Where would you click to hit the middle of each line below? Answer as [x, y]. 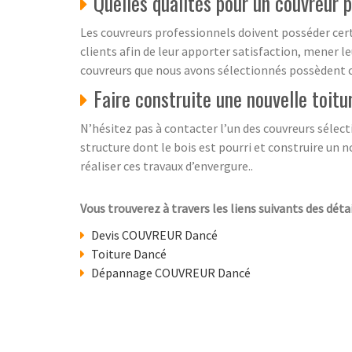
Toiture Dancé [129, 253]
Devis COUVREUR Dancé [154, 235]
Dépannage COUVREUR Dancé [171, 272]
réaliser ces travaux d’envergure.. [167, 165]
